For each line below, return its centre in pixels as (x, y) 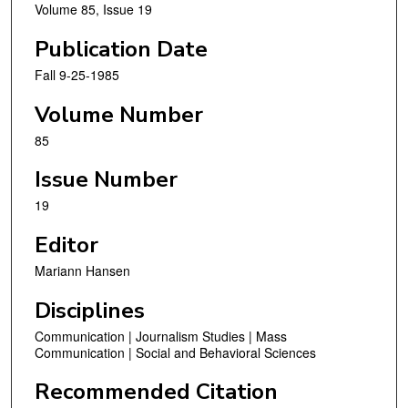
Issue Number (106, 180)
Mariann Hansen (82, 270)
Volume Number (119, 114)
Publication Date (121, 50)
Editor (66, 245)
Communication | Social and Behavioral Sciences (175, 352)
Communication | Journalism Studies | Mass (161, 336)
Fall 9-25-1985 (77, 75)
